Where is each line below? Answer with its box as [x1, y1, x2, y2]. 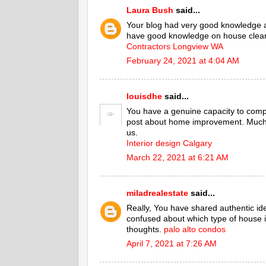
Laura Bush [126, 5, 173, 15]
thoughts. [126, 224, 164, 234]
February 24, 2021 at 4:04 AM [126, 56, 239, 66]
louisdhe [126, 91, 162, 101]
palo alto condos [164, 224, 226, 234]
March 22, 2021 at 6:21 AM [126, 153, 229, 163]
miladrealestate [126, 188, 188, 198]
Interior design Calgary [126, 138, 212, 148]
